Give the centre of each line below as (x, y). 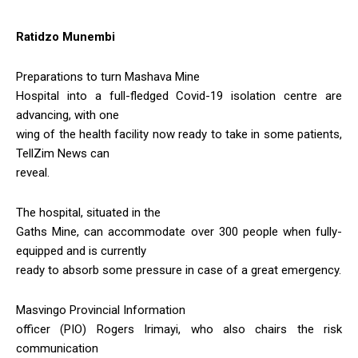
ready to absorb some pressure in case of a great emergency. (179, 270)
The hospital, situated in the (88, 212)
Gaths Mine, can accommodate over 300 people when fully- (179, 231)
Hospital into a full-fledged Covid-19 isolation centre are (179, 95)
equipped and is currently (81, 251)
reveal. (33, 172)
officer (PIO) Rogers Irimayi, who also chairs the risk (179, 329)
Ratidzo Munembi (66, 36)
